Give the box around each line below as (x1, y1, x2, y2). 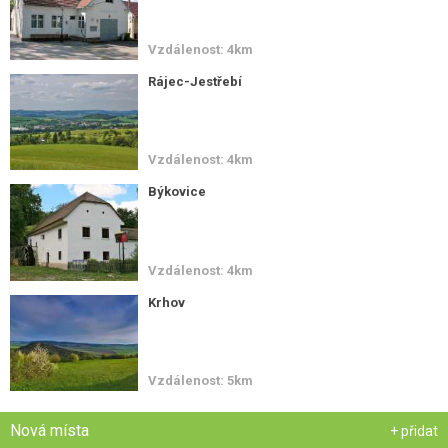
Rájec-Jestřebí (148, 74, 243, 90)
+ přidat (390, 422, 438, 439)
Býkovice (148, 184, 207, 200)
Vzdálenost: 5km (148, 372, 254, 388)
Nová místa (10, 420, 89, 440)
